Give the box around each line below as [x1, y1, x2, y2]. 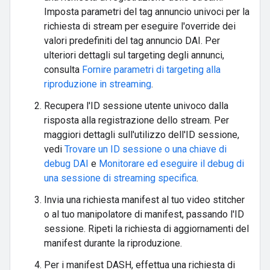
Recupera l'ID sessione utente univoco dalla [44, 100, 228, 112]
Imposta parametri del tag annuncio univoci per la [44, 6, 250, 18]
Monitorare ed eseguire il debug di [99, 158, 244, 170]
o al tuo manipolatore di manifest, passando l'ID [44, 209, 244, 221]
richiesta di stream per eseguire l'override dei [44, 20, 236, 33]
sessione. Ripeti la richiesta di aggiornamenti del [44, 223, 249, 235]
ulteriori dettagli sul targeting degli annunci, [44, 49, 224, 61]
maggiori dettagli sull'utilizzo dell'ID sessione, [44, 129, 239, 141]
